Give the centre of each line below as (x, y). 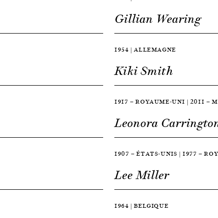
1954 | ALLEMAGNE (145, 50)
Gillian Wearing (158, 19)
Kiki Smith (144, 71)
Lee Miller (142, 175)
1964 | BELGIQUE (142, 206)
